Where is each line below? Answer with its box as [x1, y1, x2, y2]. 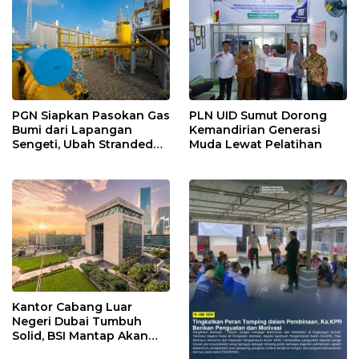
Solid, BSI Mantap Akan [12, 328, 148, 343]
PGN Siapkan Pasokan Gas [12, 107, 170, 123]
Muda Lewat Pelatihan [189, 136, 322, 151]
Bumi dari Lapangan [12, 122, 132, 137]
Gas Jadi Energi [12, 151, 103, 166]
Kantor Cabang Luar [12, 299, 132, 314]
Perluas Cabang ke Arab [12, 342, 154, 357]
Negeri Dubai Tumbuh [12, 313, 142, 329]
